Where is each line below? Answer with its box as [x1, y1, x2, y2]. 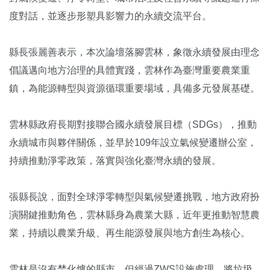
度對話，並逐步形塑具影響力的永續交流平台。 [9, 10, 212, 21]
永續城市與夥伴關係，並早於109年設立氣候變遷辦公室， [9, 137, 257, 148]
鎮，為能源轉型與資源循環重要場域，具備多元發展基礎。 [9, 83, 260, 93]
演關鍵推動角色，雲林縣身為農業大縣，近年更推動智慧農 [9, 209, 260, 220]
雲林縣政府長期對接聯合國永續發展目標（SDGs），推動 [9, 119, 257, 130]
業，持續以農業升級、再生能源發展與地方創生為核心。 [9, 227, 250, 238]
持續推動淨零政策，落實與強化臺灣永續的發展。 [9, 155, 221, 166]
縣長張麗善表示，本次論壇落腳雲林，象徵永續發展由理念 [9, 46, 260, 57]
